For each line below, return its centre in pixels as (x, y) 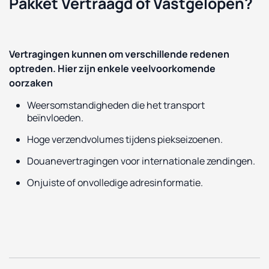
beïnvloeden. (55, 117)
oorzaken (31, 83)
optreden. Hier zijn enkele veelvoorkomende (112, 68)
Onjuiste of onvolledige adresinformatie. (115, 182)
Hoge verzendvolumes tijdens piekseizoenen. (125, 139)
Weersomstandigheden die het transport (116, 105)
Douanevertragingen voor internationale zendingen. (141, 161)
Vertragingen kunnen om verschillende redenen (119, 54)
